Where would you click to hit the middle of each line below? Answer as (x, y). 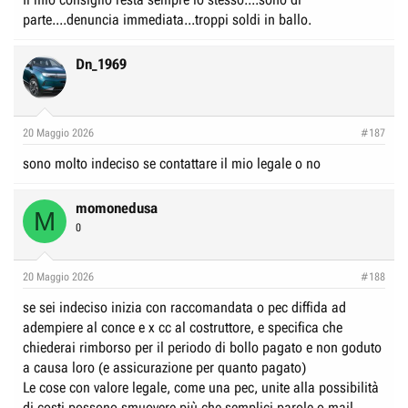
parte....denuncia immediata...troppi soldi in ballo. (167, 20)
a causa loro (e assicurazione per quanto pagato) (164, 367)
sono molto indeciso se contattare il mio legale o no (172, 163)
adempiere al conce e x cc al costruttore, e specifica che (183, 327)
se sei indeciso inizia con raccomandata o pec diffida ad (184, 307)
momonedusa (117, 208)
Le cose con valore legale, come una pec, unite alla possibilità (201, 388)
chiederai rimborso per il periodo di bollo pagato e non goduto (202, 347)
